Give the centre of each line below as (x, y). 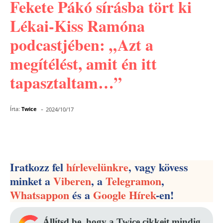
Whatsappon (40, 195)
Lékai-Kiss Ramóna (77, 26)
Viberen (72, 181)
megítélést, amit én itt (83, 63)
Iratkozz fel (38, 167)
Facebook (50, 135)
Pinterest (119, 135)
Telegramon (133, 181)
